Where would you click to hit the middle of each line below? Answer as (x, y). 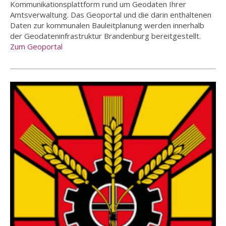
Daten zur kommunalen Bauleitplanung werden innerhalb (107, 25)
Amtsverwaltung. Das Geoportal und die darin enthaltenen (111, 14)
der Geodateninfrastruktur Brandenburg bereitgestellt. (105, 36)
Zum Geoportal (36, 46)
